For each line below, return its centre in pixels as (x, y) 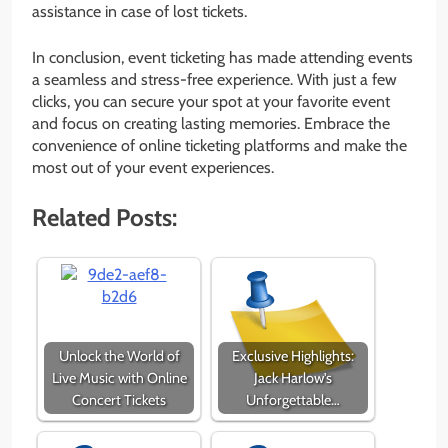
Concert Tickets (119, 400)
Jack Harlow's (293, 378)
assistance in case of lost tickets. (139, 12)
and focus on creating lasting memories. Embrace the (211, 124)
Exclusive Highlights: (293, 356)
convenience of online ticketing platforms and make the (219, 146)
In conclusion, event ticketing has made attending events (222, 58)
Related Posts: (104, 218)
